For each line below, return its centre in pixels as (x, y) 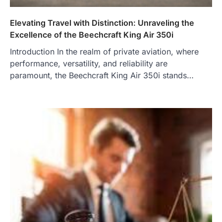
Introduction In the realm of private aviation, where (104, 51)
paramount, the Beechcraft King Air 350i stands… (102, 75)
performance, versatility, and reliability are (89, 63)
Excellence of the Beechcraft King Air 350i (92, 34)
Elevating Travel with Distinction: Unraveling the (102, 23)
